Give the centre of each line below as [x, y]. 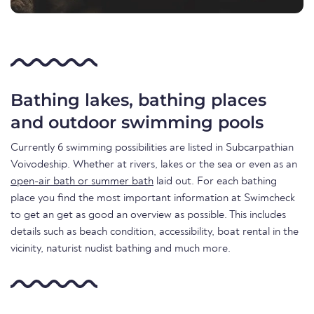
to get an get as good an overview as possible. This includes [148, 215]
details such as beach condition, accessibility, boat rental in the [155, 232]
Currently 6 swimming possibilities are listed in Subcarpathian [152, 148]
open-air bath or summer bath [82, 181]
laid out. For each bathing [215, 181]
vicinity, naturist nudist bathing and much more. [121, 248]
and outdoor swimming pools [137, 122]
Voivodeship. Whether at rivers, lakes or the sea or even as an [154, 164]
